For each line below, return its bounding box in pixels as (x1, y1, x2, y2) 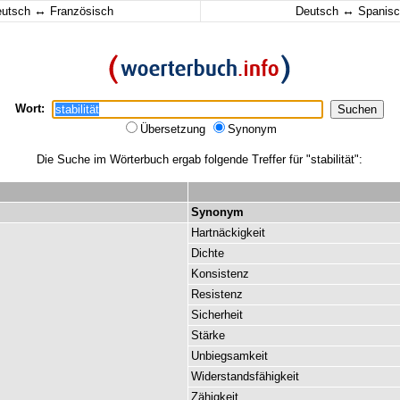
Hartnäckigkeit (191, 226, 265, 239)
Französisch (46, 4, 113, 18)
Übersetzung (140, 122, 209, 136)
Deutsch (295, 4, 342, 18)
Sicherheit (191, 308, 243, 321)
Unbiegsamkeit (191, 349, 268, 362)
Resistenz (191, 287, 243, 301)
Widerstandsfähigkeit (191, 370, 299, 383)
